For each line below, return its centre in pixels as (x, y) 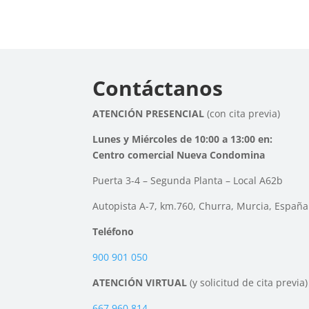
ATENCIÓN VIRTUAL (141, 282)
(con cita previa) (244, 113)
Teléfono (113, 231)
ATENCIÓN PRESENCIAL (150, 113)
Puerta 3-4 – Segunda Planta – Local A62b (188, 180)
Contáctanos (158, 88)
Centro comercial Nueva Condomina (179, 154)
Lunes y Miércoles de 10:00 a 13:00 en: (183, 139)
